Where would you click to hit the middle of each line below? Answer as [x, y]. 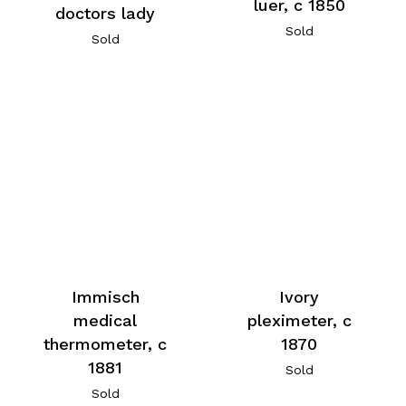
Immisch [105, 297]
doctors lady [106, 13]
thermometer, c [106, 344]
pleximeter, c [299, 321]
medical [106, 321]
